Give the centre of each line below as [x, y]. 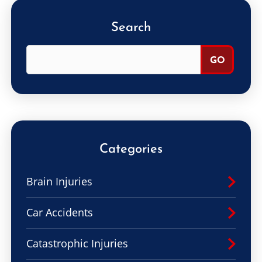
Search [131, 28]
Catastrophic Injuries [77, 244]
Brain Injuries [59, 182]
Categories [131, 150]
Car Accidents [60, 213]
